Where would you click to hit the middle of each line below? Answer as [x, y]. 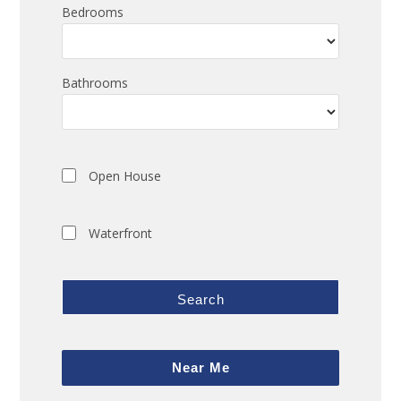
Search [200, 299]
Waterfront [121, 233]
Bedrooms [93, 12]
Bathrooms [95, 82]
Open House [125, 175]
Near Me [200, 368]
